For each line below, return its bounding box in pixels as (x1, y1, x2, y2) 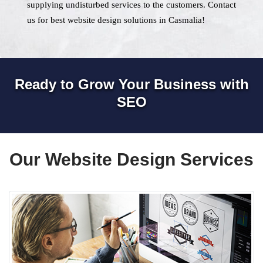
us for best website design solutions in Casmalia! (27, 15, 205, 25)
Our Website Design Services (9, 150, 254, 169)
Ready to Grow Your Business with (14, 76, 249, 92)
